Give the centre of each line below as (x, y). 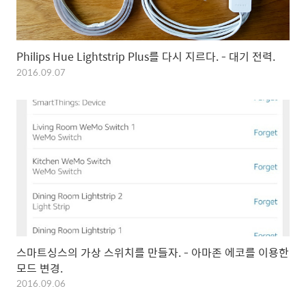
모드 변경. (40, 268)
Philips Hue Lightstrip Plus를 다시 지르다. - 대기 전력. (146, 57)
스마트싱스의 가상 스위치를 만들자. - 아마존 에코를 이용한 (153, 253)
